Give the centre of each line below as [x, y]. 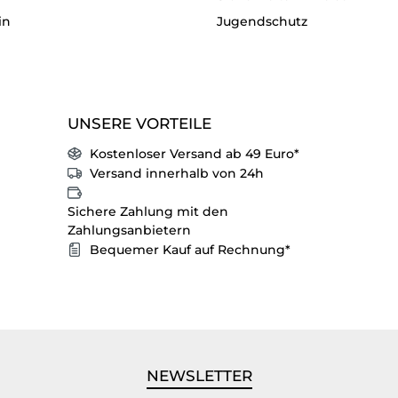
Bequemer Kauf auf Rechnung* [190, 249]
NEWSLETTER [199, 375]
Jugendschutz [262, 21]
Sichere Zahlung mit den [148, 211]
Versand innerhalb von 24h [177, 173]
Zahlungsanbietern [129, 230]
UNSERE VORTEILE [139, 123]
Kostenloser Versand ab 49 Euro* [195, 153]
